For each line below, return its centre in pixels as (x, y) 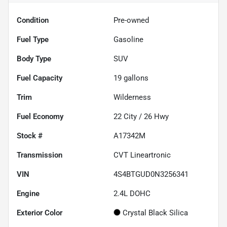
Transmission (40, 155)
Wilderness (132, 98)
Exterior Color (40, 213)
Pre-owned (131, 21)
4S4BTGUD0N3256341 (151, 175)
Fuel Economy (40, 117)
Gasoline (128, 40)
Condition (33, 21)
